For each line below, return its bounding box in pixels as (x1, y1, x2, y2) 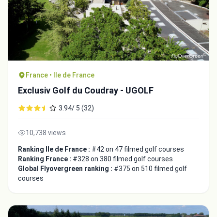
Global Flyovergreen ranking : (18, 165, 114, 173)
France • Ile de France (26, 71, 94, 79)
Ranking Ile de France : (18, 145, 92, 154)
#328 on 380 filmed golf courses (73, 155, 173, 163)
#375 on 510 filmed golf (114, 165, 187, 173)
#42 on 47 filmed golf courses (92, 145, 184, 154)
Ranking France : (18, 155, 73, 163)
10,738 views (26, 129, 66, 137)
